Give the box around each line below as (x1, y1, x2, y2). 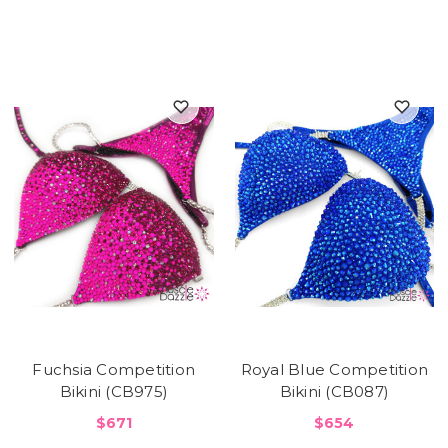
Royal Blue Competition (240, 360, 428, 380)
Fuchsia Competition (32, 360, 196, 380)
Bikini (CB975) (59, 382, 168, 402)
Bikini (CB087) (279, 382, 389, 402)
